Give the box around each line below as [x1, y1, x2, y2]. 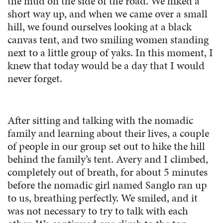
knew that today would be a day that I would [7, 58, 205, 74]
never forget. [7, 71, 62, 87]
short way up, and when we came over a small [7, 6, 208, 22]
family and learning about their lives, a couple [7, 125, 209, 141]
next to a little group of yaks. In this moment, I [7, 45, 213, 61]
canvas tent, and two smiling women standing [7, 32, 209, 48]
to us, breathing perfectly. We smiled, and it [7, 190, 198, 206]
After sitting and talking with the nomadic [7, 112, 193, 128]
